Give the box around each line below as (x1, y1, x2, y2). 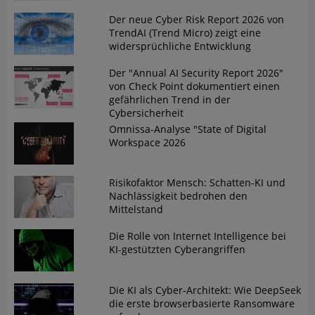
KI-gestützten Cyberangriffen (108, 243, 245, 257)
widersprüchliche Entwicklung (108, 39, 251, 53)
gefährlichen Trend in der (108, 92, 231, 106)
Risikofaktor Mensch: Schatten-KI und (108, 176, 285, 190)
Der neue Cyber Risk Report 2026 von (108, 12, 284, 26)
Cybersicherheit (108, 105, 184, 120)
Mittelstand (108, 202, 163, 217)
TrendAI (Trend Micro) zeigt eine (108, 25, 261, 39)
